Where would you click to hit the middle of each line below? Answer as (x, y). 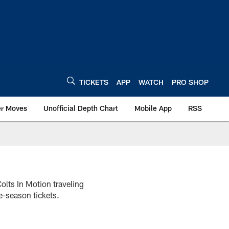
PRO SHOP (190, 82)
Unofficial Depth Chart (81, 108)
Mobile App (153, 108)
